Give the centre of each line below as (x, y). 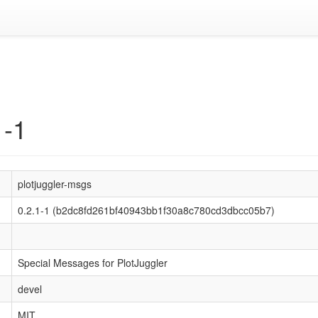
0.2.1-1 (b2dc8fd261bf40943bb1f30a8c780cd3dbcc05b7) (146, 210)
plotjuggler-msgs (55, 184)
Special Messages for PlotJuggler (93, 263)
